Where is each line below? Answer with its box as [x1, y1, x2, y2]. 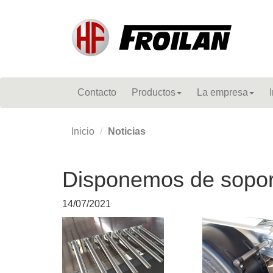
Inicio [71, 126, 94, 136]
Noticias [108, 126, 146, 136]
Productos [132, 87, 175, 97]
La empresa [197, 87, 248, 97]
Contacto [77, 87, 116, 97]
